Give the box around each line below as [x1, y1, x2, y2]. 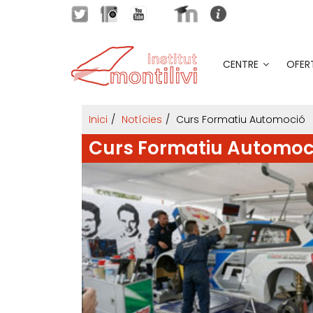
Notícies [122, 112, 162, 126]
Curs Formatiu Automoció [176, 112, 305, 126]
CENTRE [223, 57, 259, 71]
